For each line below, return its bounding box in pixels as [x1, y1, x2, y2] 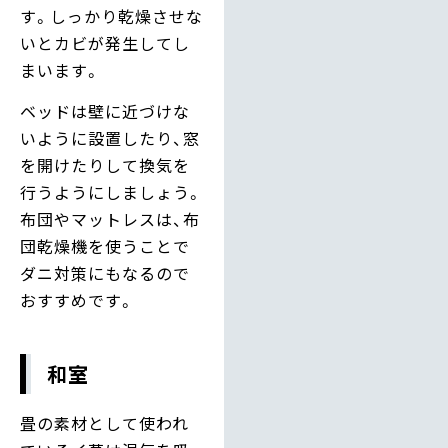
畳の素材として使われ [20, 411, 189, 436]
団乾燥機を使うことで [20, 234, 190, 259]
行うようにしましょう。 [20, 180, 203, 205]
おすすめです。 [20, 288, 135, 313]
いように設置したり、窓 [20, 126, 200, 151]
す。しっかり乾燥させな [20, 3, 203, 28]
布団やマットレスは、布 [20, 207, 200, 232]
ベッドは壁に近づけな [20, 99, 190, 124]
